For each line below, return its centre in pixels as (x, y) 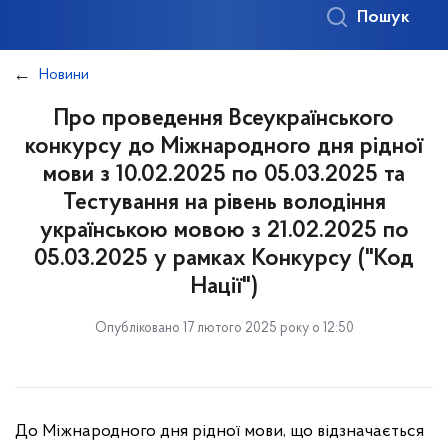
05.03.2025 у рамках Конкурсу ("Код (224, 259)
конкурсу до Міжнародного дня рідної (224, 147)
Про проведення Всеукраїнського (224, 119)
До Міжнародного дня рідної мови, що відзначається (219, 431)
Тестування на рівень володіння (224, 203)
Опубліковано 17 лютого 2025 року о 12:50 (224, 328)
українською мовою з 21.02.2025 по (224, 231)
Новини (64, 75)
